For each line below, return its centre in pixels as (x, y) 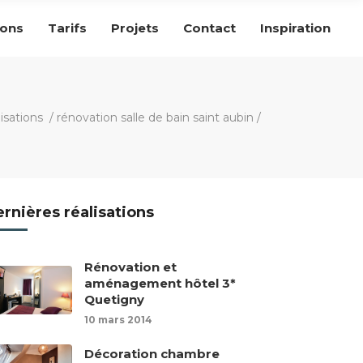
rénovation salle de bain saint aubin (155, 118)
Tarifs (67, 28)
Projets (135, 28)
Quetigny (115, 299)
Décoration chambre (152, 354)
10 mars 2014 (119, 320)
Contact (209, 28)
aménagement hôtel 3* (160, 283)
